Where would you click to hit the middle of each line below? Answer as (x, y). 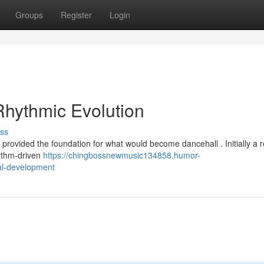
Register (76, 15)
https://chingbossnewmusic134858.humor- (122, 155)
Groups (29, 15)
